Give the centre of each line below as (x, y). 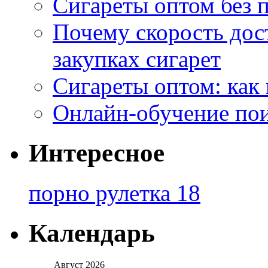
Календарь (92, 233)
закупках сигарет (137, 59)
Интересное (97, 153)
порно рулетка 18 (115, 193)
